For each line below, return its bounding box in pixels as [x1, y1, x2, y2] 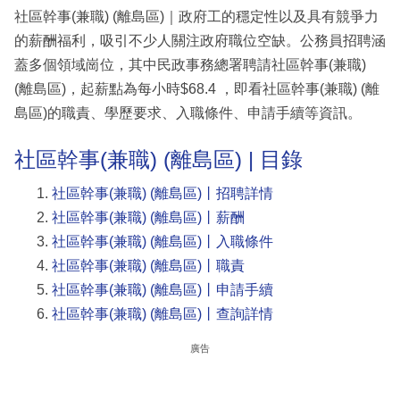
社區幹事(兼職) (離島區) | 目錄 [14, 147, 303, 172]
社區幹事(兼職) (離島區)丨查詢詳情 [52, 305, 273, 321]
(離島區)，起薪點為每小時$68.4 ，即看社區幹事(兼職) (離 [14, 81, 379, 97]
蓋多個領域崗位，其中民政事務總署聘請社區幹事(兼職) [14, 57, 366, 73]
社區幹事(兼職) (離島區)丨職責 [52, 257, 245, 273]
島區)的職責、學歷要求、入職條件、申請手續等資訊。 [14, 105, 362, 121]
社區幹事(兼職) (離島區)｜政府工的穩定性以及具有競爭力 [14, 9, 379, 25]
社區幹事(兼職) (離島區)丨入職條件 [52, 233, 273, 249]
